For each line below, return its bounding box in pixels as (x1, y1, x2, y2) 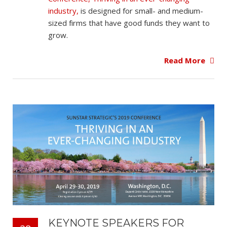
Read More (164, 55, 207, 66)
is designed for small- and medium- (79, 5, 203, 16)
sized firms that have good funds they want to (48, 17, 210, 28)
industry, (48, 5, 79, 16)
